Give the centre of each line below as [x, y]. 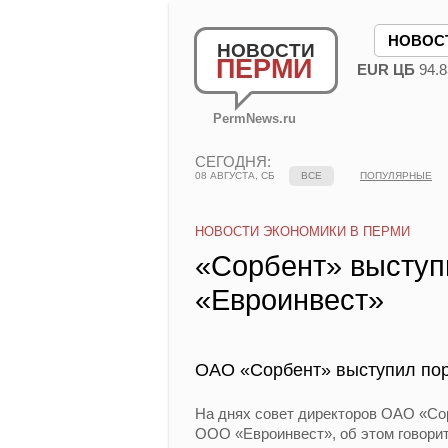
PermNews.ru [254, 118]
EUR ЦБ [386, 69]
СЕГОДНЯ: [233, 161]
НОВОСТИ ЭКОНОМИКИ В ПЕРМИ [302, 231]
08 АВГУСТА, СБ [235, 175]
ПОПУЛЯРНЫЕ [396, 175]
